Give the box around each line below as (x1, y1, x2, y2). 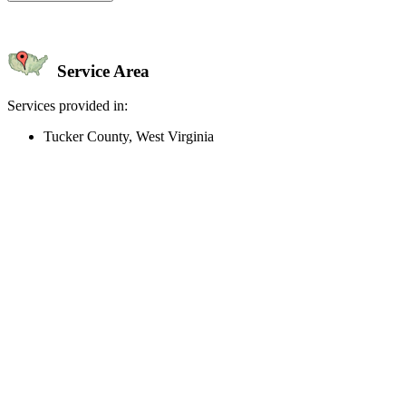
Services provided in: (7, 98, 128, 114)
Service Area (53, 61, 150, 81)
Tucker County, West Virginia (43, 129, 214, 145)
